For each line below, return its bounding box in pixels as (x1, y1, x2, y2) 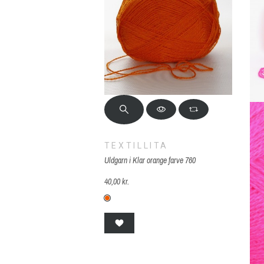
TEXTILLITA (104, 140, 169, 150)
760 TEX (109, 196, 148, 209)
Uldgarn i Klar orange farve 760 (104, 154, 196, 166)
